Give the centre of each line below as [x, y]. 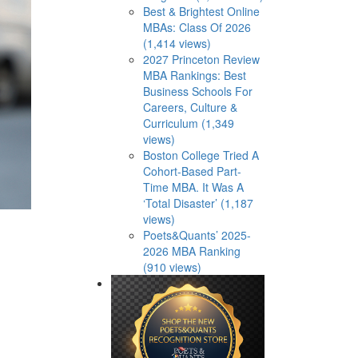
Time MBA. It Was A [193, 187]
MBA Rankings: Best [194, 75]
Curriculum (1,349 [188, 123]
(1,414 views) [177, 43]
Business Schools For [197, 91]
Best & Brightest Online [201, 11]
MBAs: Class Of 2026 [197, 27]
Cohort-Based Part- [192, 171]
